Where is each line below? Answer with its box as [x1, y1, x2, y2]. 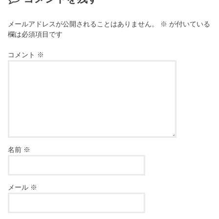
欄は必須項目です [8, 30, 63, 39]
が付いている [167, 20, 211, 28]
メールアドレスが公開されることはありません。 [8, 20, 159, 28]
